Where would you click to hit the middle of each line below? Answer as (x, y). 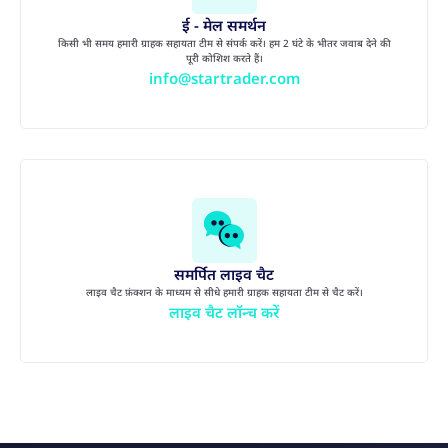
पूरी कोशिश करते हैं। (224, 57)
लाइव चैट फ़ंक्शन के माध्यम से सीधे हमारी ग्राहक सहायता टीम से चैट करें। (224, 291)
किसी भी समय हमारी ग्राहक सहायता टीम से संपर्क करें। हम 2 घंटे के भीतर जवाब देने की (224, 42)
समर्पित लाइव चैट (224, 273)
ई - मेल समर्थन (224, 24)
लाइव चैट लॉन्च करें (224, 311)
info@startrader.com (224, 77)
